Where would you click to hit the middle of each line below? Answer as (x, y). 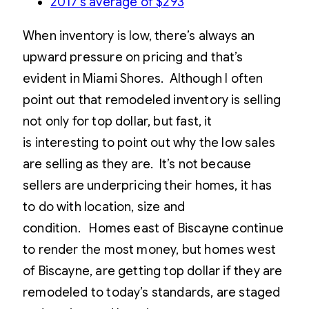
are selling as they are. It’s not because (137, 164)
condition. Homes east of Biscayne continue (153, 228)
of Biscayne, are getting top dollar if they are (153, 271)
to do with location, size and (104, 207)
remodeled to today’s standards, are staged (152, 292)
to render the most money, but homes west (150, 249)
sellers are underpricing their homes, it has (147, 185)
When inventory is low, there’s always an (139, 36)
